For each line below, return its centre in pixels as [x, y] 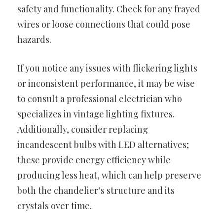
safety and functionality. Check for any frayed [109, 9]
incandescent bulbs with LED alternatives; [103, 144]
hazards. [34, 39]
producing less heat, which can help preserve [109, 175]
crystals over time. [55, 205]
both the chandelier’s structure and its [96, 190]
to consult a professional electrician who [100, 98]
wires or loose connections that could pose [104, 24]
